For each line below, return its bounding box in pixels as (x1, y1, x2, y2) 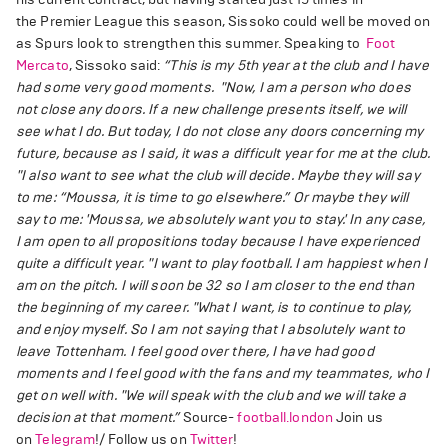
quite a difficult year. (16, 255, 145, 272)
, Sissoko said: (68, 57, 164, 74)
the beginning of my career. (16, 299, 189, 316)
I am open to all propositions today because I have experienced (16, 233, 420, 250)
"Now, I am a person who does (219, 79, 411, 96)
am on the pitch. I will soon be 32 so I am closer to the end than (16, 277, 415, 294)
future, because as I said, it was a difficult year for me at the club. (16, 145, 431, 162)
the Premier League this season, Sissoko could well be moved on (16, 13, 431, 30)
